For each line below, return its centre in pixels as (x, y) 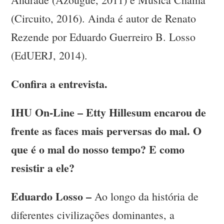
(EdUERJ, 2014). (49, 55)
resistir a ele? (43, 168)
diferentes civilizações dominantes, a (93, 215)
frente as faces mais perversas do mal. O (106, 131)
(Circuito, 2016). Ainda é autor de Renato (104, 18)
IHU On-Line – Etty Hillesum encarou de (109, 112)
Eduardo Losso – (51, 196)
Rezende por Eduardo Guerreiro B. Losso (103, 37)
